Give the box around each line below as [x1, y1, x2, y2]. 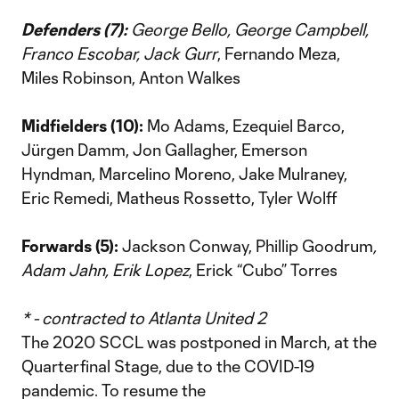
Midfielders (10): [21, 116, 147, 135]
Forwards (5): [21, 236, 118, 256]
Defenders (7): [21, 20, 127, 39]
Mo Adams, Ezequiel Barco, [147, 116, 345, 135]
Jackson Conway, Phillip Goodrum [118, 236, 373, 256]
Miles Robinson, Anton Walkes [21, 68, 240, 87]
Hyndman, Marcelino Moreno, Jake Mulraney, [21, 164, 347, 183]
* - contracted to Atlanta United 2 [21, 308, 266, 328]
